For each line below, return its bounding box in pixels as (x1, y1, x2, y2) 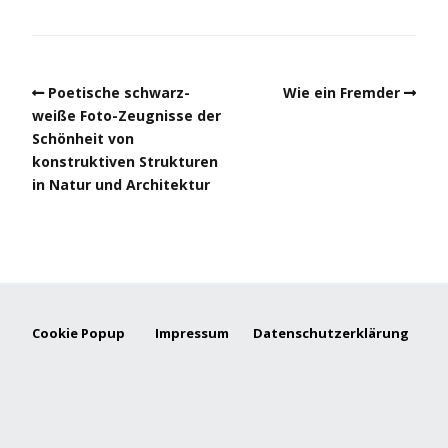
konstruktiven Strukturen (32, 151, 218, 171)
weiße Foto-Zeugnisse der (32, 105, 221, 125)
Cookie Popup (32, 323, 125, 342)
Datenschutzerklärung (253, 323, 409, 342)
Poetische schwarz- (48, 82, 190, 102)
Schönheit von (32, 128, 134, 148)
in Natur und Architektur (32, 174, 210, 194)
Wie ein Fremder (283, 82, 400, 102)
